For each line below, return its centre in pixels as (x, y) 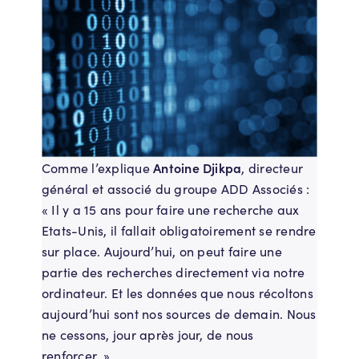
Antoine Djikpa (196, 168)
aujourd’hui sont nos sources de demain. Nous (179, 314)
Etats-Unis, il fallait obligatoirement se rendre (179, 231)
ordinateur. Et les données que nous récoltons (177, 293)
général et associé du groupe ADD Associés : (176, 189)
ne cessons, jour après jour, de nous (148, 335)
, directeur (272, 168)
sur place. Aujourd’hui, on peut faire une (162, 252)
